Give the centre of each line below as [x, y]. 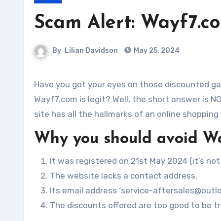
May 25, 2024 [157, 51]
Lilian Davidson [91, 51]
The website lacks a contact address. [124, 176]
